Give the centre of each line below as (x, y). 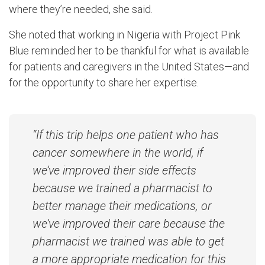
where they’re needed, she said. (81, 9)
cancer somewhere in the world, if (118, 153)
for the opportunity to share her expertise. (104, 83)
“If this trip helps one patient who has (126, 135)
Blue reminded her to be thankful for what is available (129, 51)
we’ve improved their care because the (129, 224)
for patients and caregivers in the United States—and (129, 67)
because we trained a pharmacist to (122, 188)
